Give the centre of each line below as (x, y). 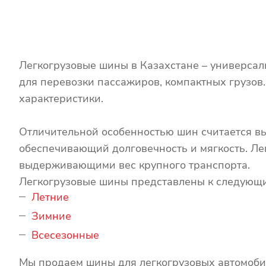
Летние (50, 197)
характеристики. (61, 99)
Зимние (51, 216)
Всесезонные (65, 235)
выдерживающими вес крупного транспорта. (134, 165)
